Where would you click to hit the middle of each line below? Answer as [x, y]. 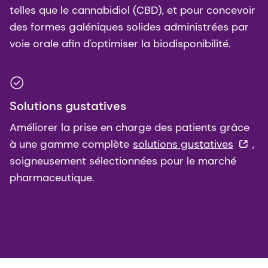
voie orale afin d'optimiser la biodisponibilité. [122, 43]
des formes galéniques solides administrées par [129, 27]
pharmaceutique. [52, 177]
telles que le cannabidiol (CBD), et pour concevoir [133, 10]
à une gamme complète [71, 144]
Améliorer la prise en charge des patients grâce [130, 127]
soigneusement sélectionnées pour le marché [123, 161]
